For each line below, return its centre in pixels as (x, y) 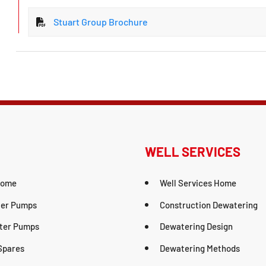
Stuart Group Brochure (100, 22)
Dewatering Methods (200, 248)
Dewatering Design (196, 227)
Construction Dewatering (209, 205)
